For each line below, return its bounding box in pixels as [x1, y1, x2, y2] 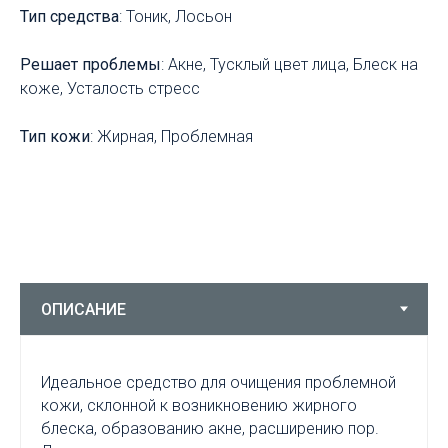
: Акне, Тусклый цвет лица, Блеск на [161, 55, 418, 75]
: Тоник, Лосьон [119, 7, 232, 27]
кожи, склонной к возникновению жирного [41, 396, 357, 415]
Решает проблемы [20, 55, 161, 75]
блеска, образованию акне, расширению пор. [41, 419, 379, 438]
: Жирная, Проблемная [90, 127, 253, 147]
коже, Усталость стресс [20, 79, 200, 99]
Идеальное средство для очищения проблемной [41, 373, 396, 392]
